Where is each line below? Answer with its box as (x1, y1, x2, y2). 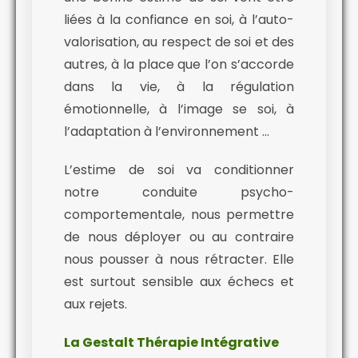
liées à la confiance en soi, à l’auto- (64, 10, 294, 30)
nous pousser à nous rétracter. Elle (64, 250, 294, 269)
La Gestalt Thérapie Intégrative (64, 333, 279, 352)
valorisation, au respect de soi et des (64, 33, 294, 52)
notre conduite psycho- (64, 183, 294, 202)
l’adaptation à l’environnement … (64, 122, 269, 141)
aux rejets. (64, 295, 127, 314)
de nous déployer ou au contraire (64, 228, 294, 247)
